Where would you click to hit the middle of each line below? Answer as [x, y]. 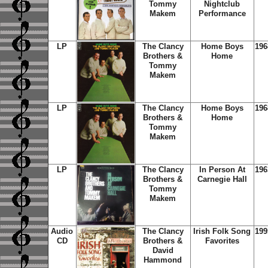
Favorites [222, 241]
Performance [222, 13]
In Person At [222, 170]
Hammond [163, 260]
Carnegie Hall [222, 179]
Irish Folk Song [222, 231]
